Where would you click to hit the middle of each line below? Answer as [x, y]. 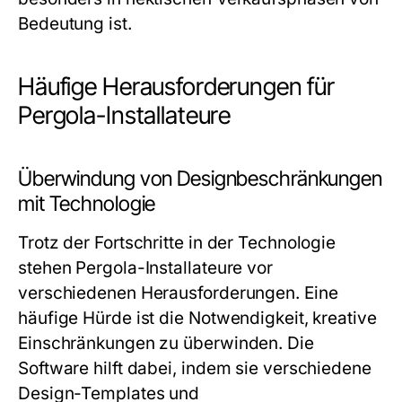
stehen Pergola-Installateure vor [145, 268]
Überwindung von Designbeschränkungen [200, 179]
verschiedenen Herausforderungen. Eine [178, 293]
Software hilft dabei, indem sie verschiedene [195, 368]
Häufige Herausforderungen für [177, 87]
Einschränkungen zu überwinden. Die [166, 343]
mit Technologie [87, 204]
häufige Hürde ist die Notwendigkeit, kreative [197, 318]
